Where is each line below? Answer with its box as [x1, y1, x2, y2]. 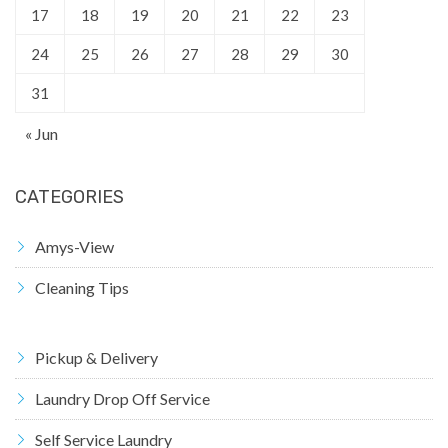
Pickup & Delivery [35, 348, 158, 368]
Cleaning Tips [35, 278, 129, 298]
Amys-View [35, 237, 114, 257]
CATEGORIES [15, 186, 124, 209]
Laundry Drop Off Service [35, 389, 210, 409]
